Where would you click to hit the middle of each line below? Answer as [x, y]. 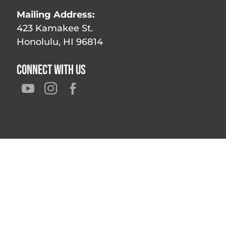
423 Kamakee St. [55, 28]
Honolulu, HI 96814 [60, 42]
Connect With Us [51, 70]
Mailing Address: [56, 15]
